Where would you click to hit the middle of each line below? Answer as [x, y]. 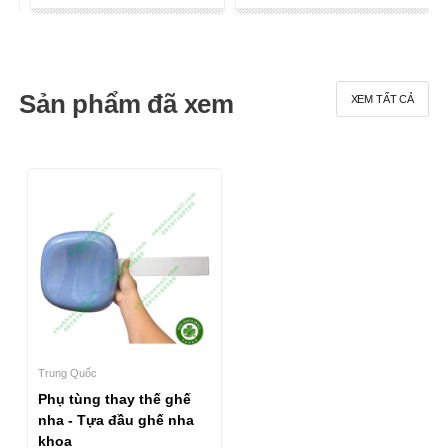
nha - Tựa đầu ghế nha [115, 420]
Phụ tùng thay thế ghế [114, 399]
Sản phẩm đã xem [126, 103]
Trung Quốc [67, 373]
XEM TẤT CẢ [382, 98]
